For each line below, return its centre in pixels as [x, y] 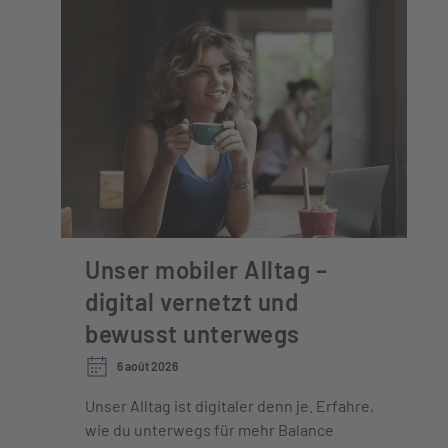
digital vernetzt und [191, 301]
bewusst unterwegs [192, 333]
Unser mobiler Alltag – [206, 269]
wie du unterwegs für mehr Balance [209, 429]
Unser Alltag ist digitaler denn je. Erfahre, [229, 405]
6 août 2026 [147, 366]
